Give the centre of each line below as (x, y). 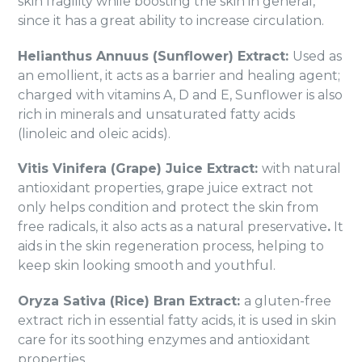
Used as (317, 56)
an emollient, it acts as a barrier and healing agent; (179, 75)
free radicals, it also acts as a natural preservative (173, 227)
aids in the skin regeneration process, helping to (171, 246)
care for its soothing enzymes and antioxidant (164, 339)
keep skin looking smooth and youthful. (147, 266)
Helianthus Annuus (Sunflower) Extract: (155, 56)
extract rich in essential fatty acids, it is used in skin (177, 320)
